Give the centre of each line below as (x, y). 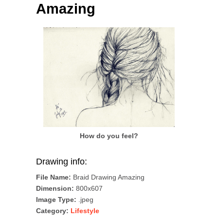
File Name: (54, 177)
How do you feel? (109, 136)
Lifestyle (85, 211)
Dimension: (55, 189)
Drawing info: (62, 162)
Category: (52, 211)
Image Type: (56, 200)
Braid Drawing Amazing (108, 177)
